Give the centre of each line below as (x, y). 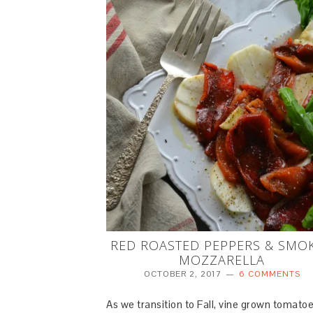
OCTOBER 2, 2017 (182, 274)
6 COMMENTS (269, 274)
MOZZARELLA (222, 260)
